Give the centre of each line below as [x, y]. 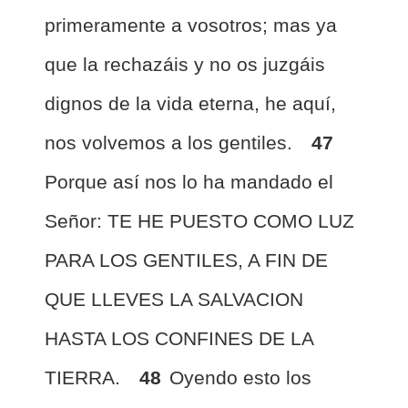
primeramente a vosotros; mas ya [191, 25]
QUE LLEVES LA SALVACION [174, 299]
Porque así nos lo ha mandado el [189, 182]
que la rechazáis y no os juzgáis [185, 64]
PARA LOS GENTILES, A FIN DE [186, 260]
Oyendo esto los [240, 377]
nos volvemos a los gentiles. [171, 143]
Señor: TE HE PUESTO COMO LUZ [199, 221]
